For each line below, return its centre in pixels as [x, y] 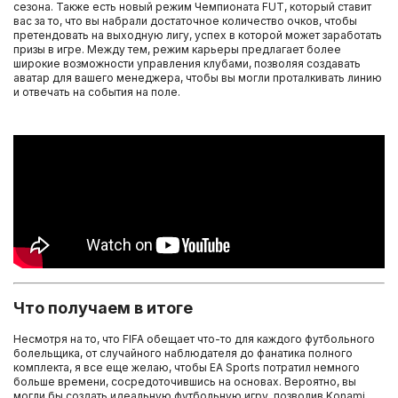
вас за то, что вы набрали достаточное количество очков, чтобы [185, 21]
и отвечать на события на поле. [97, 92]
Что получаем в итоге [103, 307]
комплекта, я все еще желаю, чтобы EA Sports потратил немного [187, 367]
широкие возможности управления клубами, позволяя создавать [187, 64]
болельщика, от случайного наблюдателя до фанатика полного [183, 353]
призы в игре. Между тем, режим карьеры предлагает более [177, 49]
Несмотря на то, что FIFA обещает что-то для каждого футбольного [194, 338]
